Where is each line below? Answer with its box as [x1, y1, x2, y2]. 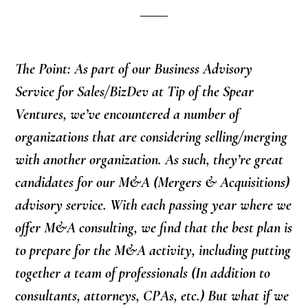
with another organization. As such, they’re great [15, 151, 284, 169]
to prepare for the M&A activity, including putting [15, 241, 291, 260]
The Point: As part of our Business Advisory [15, 60, 253, 78]
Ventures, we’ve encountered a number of [15, 105, 240, 124]
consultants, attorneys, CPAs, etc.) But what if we [15, 287, 289, 305]
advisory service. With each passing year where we [15, 196, 292, 214]
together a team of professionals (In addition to [15, 264, 271, 283]
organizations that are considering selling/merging [15, 128, 288, 146]
